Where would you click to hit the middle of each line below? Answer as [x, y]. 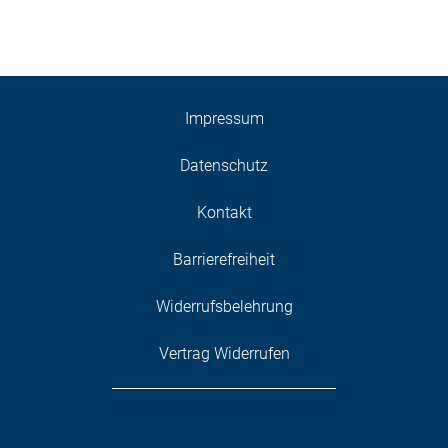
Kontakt [224, 212]
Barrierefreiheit [224, 259]
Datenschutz [224, 165]
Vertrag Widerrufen [224, 353]
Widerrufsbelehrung [224, 306]
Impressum [224, 118]
